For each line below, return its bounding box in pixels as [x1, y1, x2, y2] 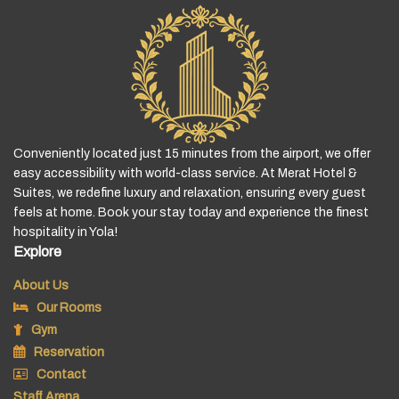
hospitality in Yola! [13, 224, 118, 239]
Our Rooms [37, 300, 102, 314]
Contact [37, 367, 86, 381]
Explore [13, 243, 61, 259]
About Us [13, 278, 69, 292]
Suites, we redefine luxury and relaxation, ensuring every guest [13, 185, 366, 199]
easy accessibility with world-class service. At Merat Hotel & [13, 166, 357, 180]
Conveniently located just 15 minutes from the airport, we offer [13, 146, 370, 160]
